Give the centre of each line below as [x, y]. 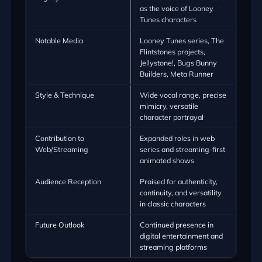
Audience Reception [68, 182]
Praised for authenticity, [178, 182]
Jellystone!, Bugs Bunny [178, 63]
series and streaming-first [182, 149]
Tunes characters [168, 20]
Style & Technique [64, 95]
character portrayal [171, 117]
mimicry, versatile [169, 106]
